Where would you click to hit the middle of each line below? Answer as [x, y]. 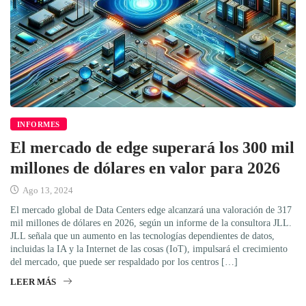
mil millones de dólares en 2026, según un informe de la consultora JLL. [151, 223]
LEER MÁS [33, 281]
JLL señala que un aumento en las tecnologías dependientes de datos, [142, 236]
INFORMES [39, 124]
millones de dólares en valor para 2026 [145, 168]
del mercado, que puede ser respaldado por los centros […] [124, 262]
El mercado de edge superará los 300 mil [152, 147]
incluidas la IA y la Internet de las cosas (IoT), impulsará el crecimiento [149, 249]
